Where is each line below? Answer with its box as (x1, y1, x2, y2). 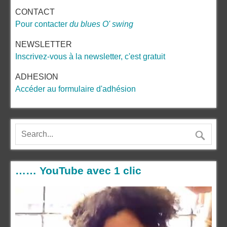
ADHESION (15, 72, 58, 81)
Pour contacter (15, 19, 69, 28)
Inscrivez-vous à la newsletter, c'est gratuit (15, 52, 165, 61)
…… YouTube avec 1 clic (15, 164, 141, 176)
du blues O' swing (69, 19, 133, 28)
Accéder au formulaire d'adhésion (15, 84, 136, 93)
